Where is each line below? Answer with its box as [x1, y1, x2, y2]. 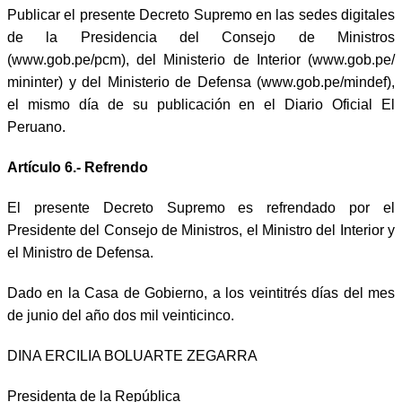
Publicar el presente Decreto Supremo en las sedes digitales [7, 6, 395, 22]
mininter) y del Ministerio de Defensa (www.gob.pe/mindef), [7, 74, 395, 90]
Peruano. [7, 118, 66, 135]
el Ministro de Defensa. [7, 244, 153, 260]
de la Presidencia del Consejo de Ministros [7, 29, 395, 45]
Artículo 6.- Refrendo [7, 159, 148, 175]
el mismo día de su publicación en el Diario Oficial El [7, 96, 395, 112]
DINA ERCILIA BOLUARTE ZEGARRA [7, 347, 258, 363]
